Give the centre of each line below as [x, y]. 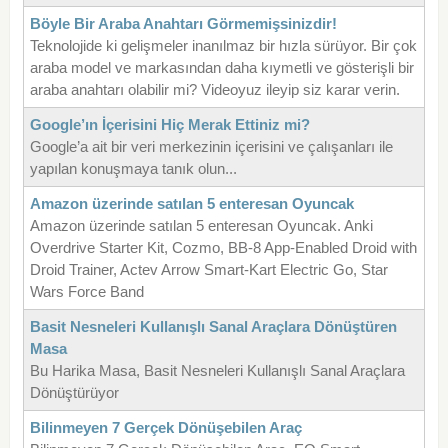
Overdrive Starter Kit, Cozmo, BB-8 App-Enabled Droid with [223, 247]
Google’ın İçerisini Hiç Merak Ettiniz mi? [169, 124]
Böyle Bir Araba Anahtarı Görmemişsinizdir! [183, 23]
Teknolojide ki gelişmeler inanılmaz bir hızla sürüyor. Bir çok [223, 45]
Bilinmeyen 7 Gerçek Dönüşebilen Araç [165, 427]
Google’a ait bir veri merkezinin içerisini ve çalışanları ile [211, 146]
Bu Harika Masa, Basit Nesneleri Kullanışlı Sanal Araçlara [217, 370]
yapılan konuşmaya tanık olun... [133, 168]
